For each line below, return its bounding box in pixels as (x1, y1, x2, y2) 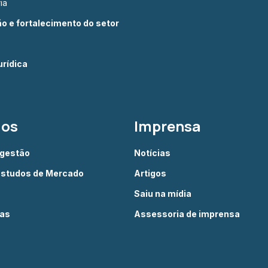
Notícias (134, 148, 170, 158)
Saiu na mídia (134, 188, 191, 199)
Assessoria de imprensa (134, 209, 240, 219)
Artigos (134, 168, 166, 178)
